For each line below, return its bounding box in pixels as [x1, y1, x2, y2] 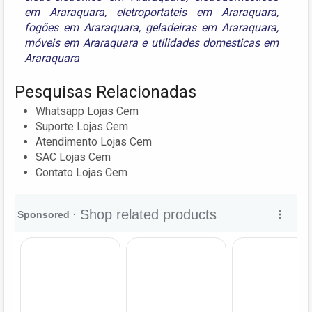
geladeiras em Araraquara [146, 20, 277, 34]
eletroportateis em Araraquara [116, 5, 277, 19]
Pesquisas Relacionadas [15, 81, 196, 102]
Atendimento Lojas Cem [36, 134, 152, 148]
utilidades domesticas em [150, 36, 279, 49]
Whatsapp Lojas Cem [36, 104, 139, 118]
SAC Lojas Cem [36, 150, 111, 164]
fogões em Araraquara [24, 20, 139, 34]
